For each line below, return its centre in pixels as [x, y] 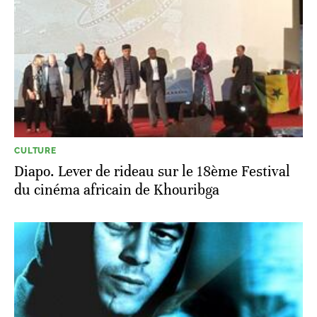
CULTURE [35, 151]
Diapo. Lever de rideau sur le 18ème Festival [152, 172]
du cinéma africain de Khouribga [117, 190]
